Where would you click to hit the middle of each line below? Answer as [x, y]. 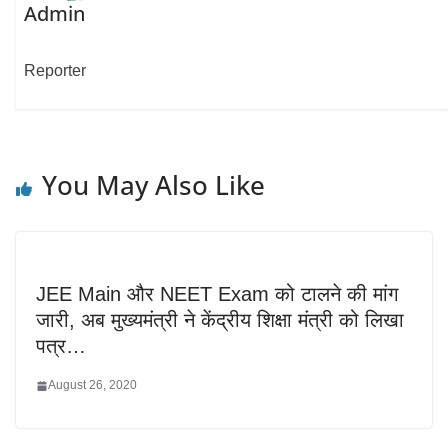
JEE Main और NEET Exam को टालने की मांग [217, 294]
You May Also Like [153, 185]
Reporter [55, 70]
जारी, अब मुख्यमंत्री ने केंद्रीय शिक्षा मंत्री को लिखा [220, 320]
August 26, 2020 [92, 385]
